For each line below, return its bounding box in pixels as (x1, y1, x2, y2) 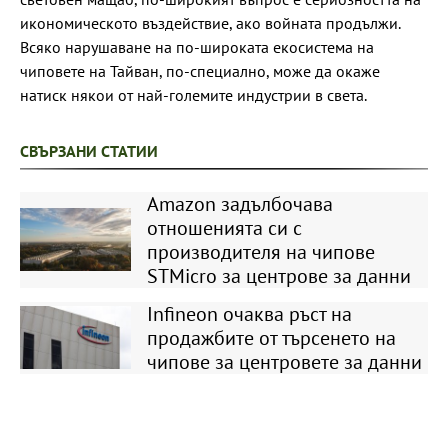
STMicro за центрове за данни (146, 262, 411, 289)
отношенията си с (146, 214, 302, 241)
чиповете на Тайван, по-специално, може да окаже (20, 60, 380, 81)
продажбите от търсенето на (146, 324, 396, 351)
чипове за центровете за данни (146, 348, 422, 375)
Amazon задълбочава (146, 190, 333, 217)
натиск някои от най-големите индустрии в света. (20, 84, 367, 105)
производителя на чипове (146, 238, 375, 265)
